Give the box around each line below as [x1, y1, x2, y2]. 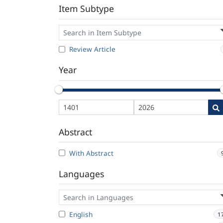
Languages [59, 167, 104, 180]
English [69, 209, 93, 219]
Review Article [69, 44, 115, 54]
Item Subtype [59, 2, 114, 15]
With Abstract [69, 148, 113, 158]
